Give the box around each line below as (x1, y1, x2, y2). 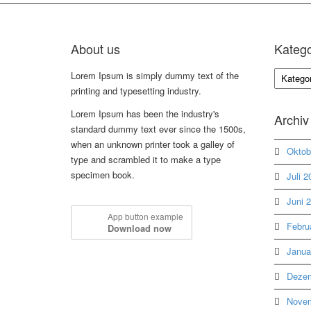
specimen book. (71, 167, 135, 181)
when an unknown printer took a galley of (71, 137, 235, 151)
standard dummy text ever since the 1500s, (71, 121, 246, 135)
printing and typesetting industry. (71, 83, 201, 97)
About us (71, 39, 120, 58)
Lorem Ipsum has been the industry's (71, 106, 219, 120)
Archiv (274, 110, 309, 128)
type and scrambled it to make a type (71, 152, 221, 166)
